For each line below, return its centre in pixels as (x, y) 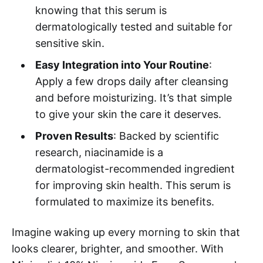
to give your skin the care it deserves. (128, 114)
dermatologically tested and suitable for (134, 27)
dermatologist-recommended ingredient (135, 169)
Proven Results (74, 136)
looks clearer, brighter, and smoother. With (118, 249)
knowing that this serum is (101, 11)
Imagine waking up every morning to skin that (126, 232)
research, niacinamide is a (99, 153)
